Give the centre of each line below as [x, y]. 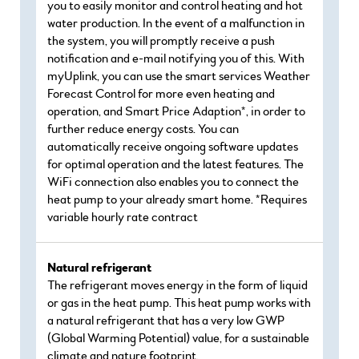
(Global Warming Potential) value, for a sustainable [178, 338]
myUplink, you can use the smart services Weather [179, 76]
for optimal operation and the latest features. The [175, 164]
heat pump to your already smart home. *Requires [177, 200]
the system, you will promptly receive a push [161, 41]
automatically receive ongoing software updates [173, 147]
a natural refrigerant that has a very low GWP [166, 321]
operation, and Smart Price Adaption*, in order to [176, 111]
